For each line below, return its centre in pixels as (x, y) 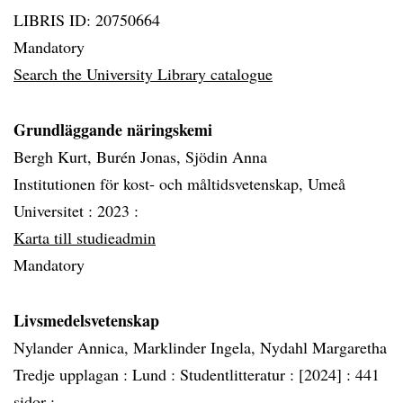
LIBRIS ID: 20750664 (87, 20)
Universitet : (55, 210)
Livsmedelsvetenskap (86, 320)
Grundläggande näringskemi (113, 130)
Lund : (156, 374)
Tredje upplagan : (73, 374)
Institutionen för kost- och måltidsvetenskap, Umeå (179, 184)
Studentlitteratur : (239, 374)
